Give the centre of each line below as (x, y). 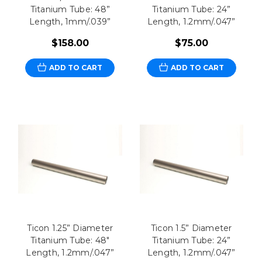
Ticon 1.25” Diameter (70, 228)
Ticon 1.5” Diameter (191, 228)
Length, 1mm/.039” (70, 21)
